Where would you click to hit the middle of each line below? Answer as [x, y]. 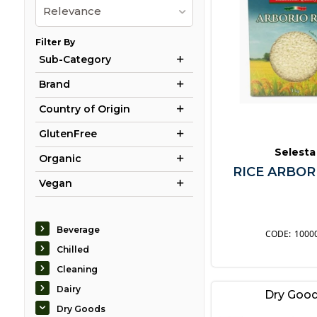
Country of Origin [84, 109]
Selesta [295, 152]
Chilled [73, 250]
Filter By [55, 42]
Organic [60, 159]
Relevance [72, 11]
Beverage [78, 230]
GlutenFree [68, 134]
